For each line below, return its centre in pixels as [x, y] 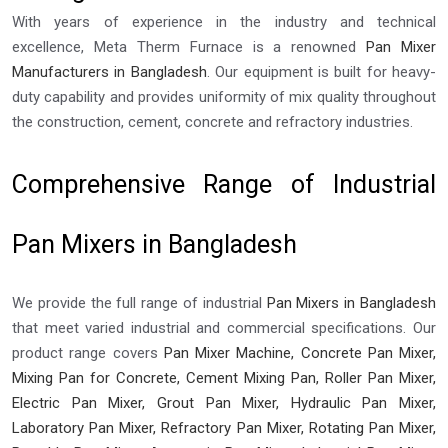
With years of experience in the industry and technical [224, 21]
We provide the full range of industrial [139, 302]
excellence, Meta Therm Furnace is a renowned [189, 46]
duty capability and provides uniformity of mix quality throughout [224, 96]
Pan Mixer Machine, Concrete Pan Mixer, [296, 352]
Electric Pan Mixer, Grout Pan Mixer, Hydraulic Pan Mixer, [224, 402]
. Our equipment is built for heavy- [321, 71]
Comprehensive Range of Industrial [224, 184]
